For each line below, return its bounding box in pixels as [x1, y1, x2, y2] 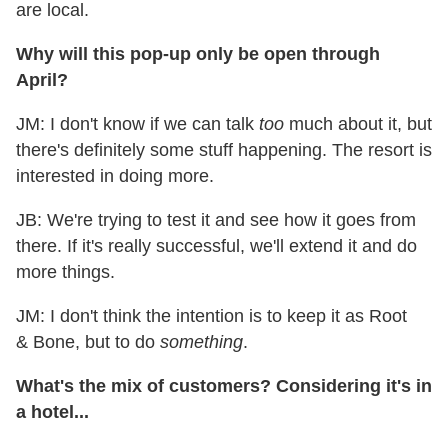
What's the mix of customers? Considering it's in [16, 376, 432, 397]
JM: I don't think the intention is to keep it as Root [16, 306, 407, 327]
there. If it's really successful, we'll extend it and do [16, 236, 417, 257]
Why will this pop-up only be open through [16, 44, 380, 65]
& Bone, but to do [16, 332, 160, 353]
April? [16, 70, 68, 91]
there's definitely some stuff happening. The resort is [16, 140, 432, 161]
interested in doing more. [16, 166, 214, 187]
